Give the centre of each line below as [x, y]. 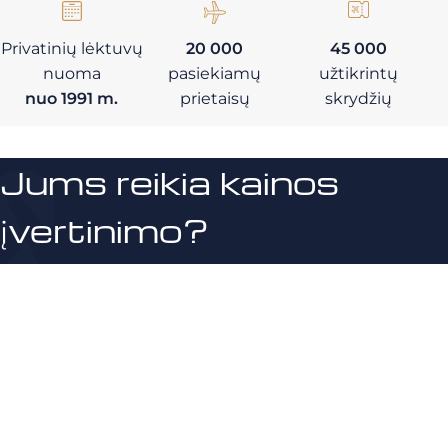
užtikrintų [358, 73]
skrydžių [358, 98]
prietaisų [214, 98]
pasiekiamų [215, 73]
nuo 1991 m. [72, 98]
